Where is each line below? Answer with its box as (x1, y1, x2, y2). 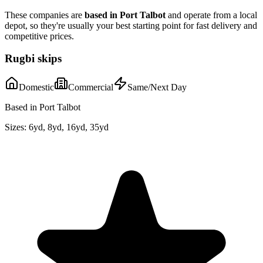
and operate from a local (166, 9, 257, 20)
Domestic (19, 82, 54, 93)
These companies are (5, 9, 85, 20)
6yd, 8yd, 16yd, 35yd (29, 122, 109, 133)
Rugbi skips (5, 52, 62, 65)
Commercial (68, 82, 113, 93)
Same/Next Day (127, 82, 187, 93)
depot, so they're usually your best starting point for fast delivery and (5, 20, 257, 31)
